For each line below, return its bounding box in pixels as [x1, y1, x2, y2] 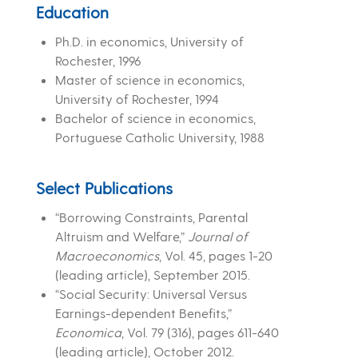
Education [35, 2, 109, 22]
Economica [54, 324, 121, 340]
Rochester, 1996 [54, 53, 141, 69]
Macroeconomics [54, 248, 159, 264]
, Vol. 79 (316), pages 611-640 [121, 324, 279, 340]
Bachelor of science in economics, [54, 110, 256, 126]
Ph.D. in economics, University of [54, 34, 244, 50]
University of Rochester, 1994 [54, 91, 219, 107]
